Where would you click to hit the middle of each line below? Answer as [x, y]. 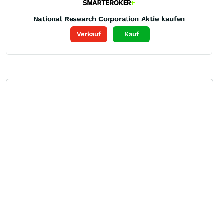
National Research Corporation [86, 19]
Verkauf [89, 34]
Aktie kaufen [163, 19]
